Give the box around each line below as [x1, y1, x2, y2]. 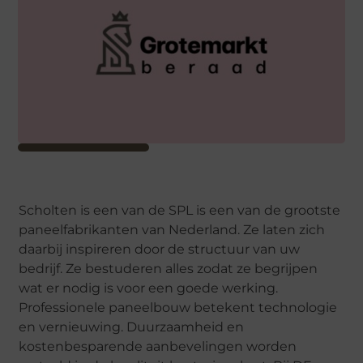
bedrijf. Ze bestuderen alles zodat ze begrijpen [19, 261, 318, 277]
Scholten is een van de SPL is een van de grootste [19, 203, 341, 219]
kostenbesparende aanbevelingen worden [19, 339, 297, 355]
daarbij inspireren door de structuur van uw [19, 241, 301, 258]
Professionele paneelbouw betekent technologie [19, 300, 338, 316]
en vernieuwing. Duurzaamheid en [19, 319, 245, 335]
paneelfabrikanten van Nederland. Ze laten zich [19, 222, 326, 238]
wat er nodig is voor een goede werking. [19, 280, 279, 297]
